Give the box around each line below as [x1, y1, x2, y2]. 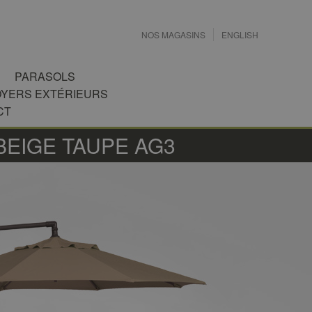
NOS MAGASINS [141, 29, 205, 40]
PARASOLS [15, 68, 75, 84]
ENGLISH [221, 29, 258, 40]
